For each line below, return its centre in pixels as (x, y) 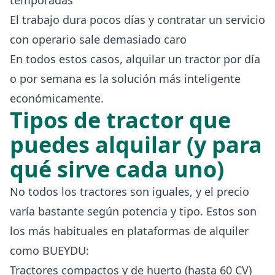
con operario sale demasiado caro (98, 39)
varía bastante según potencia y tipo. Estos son (133, 211)
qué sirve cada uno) (117, 169)
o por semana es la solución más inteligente (125, 78)
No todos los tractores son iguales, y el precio (130, 191)
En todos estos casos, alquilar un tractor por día (135, 59)
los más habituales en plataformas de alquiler (129, 230)
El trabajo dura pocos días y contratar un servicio (137, 19)
